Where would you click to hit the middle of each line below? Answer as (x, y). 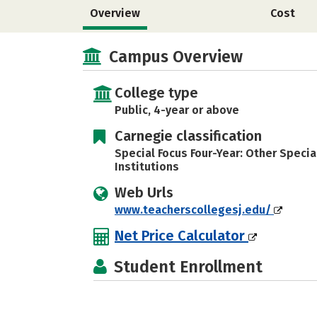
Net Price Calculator (181, 236)
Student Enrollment (188, 267)
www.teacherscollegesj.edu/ (194, 210)
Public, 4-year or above (177, 110)
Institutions (147, 167)
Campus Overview (176, 57)
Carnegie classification (188, 136)
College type (156, 93)
